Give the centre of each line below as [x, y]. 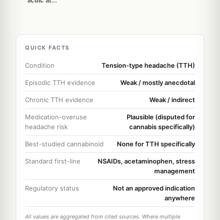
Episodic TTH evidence [60, 82]
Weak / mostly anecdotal [158, 82]
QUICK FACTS [47, 47]
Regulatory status [52, 188]
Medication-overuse [56, 117]
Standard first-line [53, 161]
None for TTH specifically [156, 144]
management [175, 171]
